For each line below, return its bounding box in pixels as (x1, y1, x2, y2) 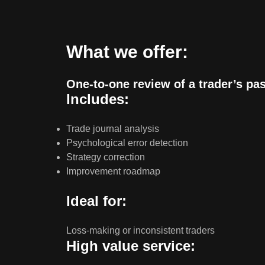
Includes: (66, 91, 129, 107)
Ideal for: (66, 193, 127, 209)
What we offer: (66, 42, 188, 62)
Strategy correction (66, 152, 145, 162)
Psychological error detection (66, 138, 188, 148)
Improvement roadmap (66, 166, 160, 176)
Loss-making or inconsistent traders (66, 225, 215, 235)
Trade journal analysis (66, 124, 159, 134)
